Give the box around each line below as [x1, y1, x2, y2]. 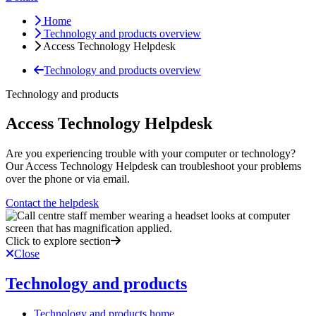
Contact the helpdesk [6, 197, 99, 209]
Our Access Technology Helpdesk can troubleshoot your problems [6, 160, 301, 173]
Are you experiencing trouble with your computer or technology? [6, 147, 296, 160]
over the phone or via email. [6, 173, 130, 186]
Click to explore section [6, 235, 111, 248]
